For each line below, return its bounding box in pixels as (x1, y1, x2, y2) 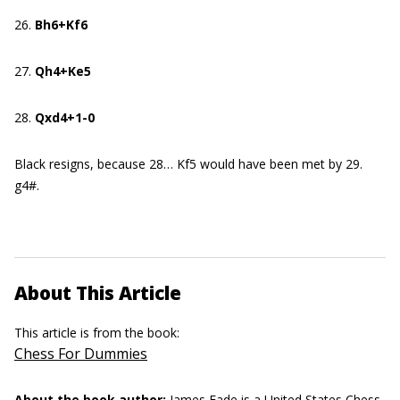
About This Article (14, 279, 181, 305)
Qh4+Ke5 (35, 62, 91, 79)
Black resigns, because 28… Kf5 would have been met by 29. (14, 154, 362, 172)
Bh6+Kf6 (35, 15, 87, 33)
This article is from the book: (14, 323, 183, 341)
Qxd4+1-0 (35, 108, 95, 126)
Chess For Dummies (14, 343, 147, 363)
